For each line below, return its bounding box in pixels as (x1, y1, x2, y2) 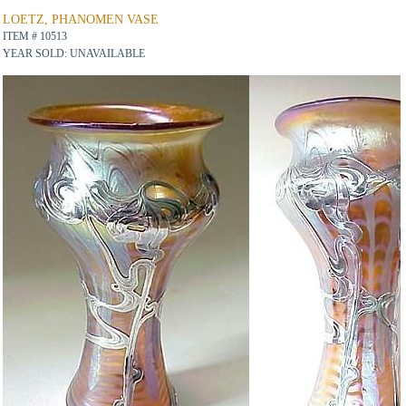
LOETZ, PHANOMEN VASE (3, 12, 159, 26)
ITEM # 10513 (3, 29, 67, 43)
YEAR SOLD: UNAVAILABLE (3, 46, 145, 60)
